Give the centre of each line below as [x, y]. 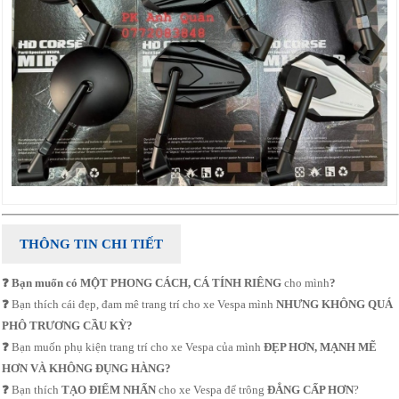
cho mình [307, 283]
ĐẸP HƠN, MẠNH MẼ [321, 347]
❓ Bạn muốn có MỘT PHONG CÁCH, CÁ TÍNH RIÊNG [143, 283]
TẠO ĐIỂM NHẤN [109, 390]
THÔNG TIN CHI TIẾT [92, 244]
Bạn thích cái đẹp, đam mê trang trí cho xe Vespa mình [144, 305]
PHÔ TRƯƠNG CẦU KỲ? [68, 326]
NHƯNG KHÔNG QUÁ [335, 305]
